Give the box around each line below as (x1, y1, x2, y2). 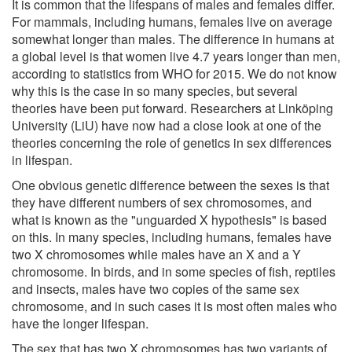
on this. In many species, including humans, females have (12, 227, 332, 246)
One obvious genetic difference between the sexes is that (12, 175, 329, 194)
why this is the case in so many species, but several (12, 81, 298, 100)
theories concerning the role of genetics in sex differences (12, 133, 332, 152)
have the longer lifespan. (12, 313, 148, 332)
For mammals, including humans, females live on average (12, 12, 332, 31)
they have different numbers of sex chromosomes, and (12, 192, 312, 211)
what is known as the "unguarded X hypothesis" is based (12, 210, 327, 229)
